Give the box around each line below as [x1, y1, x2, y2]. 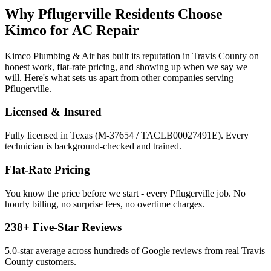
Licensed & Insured [5, 105, 102, 119]
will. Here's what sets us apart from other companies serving [5, 72, 233, 83]
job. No [214, 188, 246, 198]
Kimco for [5, 22, 72, 38]
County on [216, 50, 259, 61]
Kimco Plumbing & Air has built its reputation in [5, 50, 192, 61]
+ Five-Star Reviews [23, 221, 122, 234]
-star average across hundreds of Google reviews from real [17, 245, 241, 256]
